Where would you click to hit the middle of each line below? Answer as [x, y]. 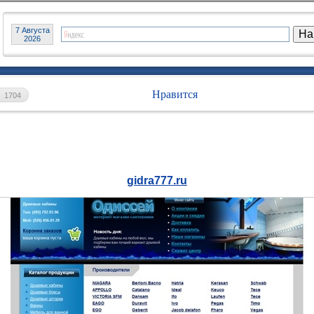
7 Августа [32, 30]
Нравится [175, 94]
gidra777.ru [157, 180]
